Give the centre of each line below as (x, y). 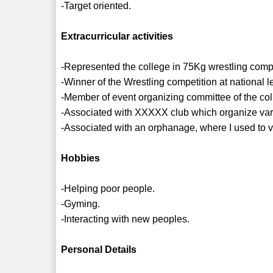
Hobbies (81, 158)
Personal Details (99, 249)
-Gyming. (81, 204)
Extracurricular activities (117, 36)
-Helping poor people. (108, 188)
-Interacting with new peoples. (126, 219)
